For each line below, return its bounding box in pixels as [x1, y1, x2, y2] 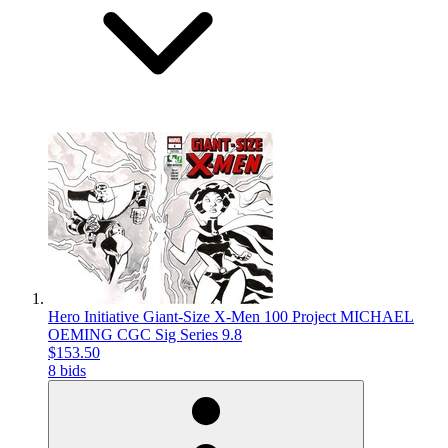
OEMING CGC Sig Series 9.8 [48, 326, 242, 344]
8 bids [48, 362, 86, 380]
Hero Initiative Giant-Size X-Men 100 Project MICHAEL [48, 308, 414, 326]
